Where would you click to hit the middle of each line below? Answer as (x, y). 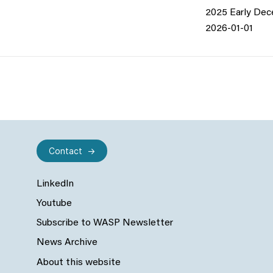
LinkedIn (55, 184)
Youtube (54, 204)
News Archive (67, 243)
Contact (66, 151)
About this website (79, 262)
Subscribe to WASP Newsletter (105, 223)
